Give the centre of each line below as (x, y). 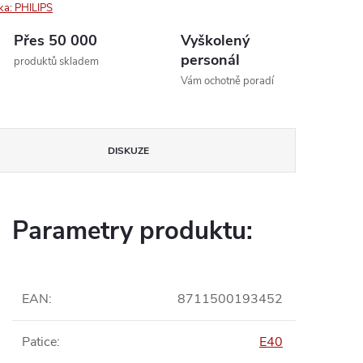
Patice (39, 342)
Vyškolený (215, 41)
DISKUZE (129, 151)
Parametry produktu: (132, 231)
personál (210, 60)
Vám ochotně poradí (227, 81)
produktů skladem (56, 62)
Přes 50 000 (56, 41)
